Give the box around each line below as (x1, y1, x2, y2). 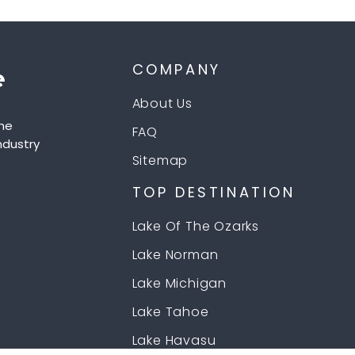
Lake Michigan (132, 274, 227, 293)
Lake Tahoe (132, 303, 209, 322)
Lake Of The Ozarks (132, 217, 259, 236)
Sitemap (132, 151, 189, 170)
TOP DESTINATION (132, 182, 296, 203)
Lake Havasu (132, 331, 216, 350)
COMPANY (132, 59, 221, 80)
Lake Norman (132, 246, 219, 265)
